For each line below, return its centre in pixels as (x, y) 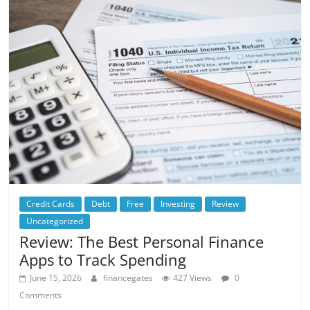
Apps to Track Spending (103, 259)
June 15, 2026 (56, 277)
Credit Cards (51, 203)
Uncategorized (55, 221)
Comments (41, 295)
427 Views (193, 277)
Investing (178, 203)
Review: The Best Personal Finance (142, 241)
